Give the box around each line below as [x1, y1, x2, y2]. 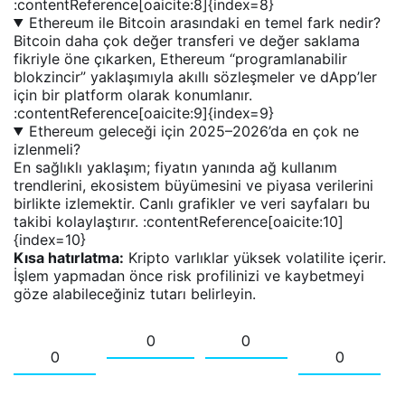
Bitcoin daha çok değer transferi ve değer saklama [14, 31, 360, 50]
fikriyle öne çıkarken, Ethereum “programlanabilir [14, 49, 347, 68]
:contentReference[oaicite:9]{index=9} [14, 103, 274, 122]
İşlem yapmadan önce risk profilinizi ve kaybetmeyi [14, 266, 364, 285]
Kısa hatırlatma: [14, 248, 124, 267]
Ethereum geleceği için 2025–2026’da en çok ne [28, 121, 359, 140]
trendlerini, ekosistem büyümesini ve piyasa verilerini [14, 175, 373, 194]
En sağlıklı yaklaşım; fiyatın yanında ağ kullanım [14, 157, 337, 176]
